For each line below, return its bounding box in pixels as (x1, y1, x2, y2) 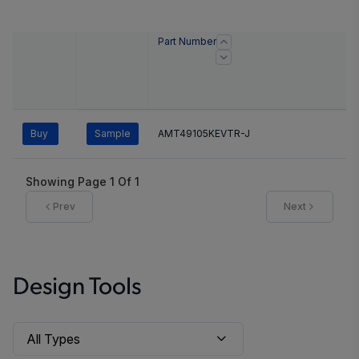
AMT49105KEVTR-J (158, 127, 250, 140)
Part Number (158, 35, 216, 48)
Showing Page (26, 175, 107, 189)
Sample (95, 127, 131, 140)
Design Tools (13, 276, 141, 301)
